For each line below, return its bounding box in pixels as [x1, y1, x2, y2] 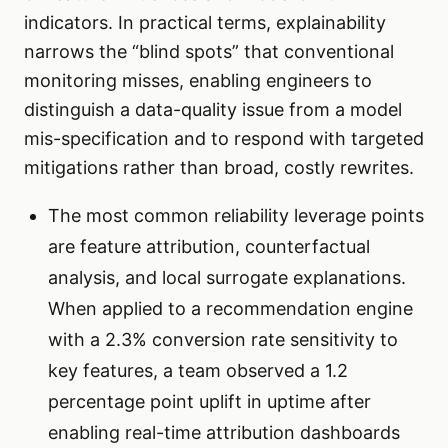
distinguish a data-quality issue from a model [24, 99, 402, 121]
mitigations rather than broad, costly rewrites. [24, 157, 414, 179]
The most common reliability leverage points [48, 205, 424, 227]
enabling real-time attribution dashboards [48, 422, 400, 444]
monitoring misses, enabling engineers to [24, 70, 372, 92]
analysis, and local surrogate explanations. [48, 267, 406, 289]
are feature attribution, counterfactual [48, 236, 370, 258]
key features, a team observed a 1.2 [48, 360, 348, 382]
